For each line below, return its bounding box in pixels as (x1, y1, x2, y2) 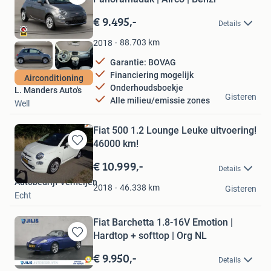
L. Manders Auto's (15, 85, 82, 96)
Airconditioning (24, 73, 83, 83)
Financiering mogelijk (110, 70, 194, 80)
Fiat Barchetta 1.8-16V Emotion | (93, 217, 233, 229)
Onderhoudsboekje (110, 82, 183, 93)
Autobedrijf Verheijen (15, 177, 97, 188)
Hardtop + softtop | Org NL (93, 230, 207, 242)
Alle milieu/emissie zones (110, 95, 210, 105)
